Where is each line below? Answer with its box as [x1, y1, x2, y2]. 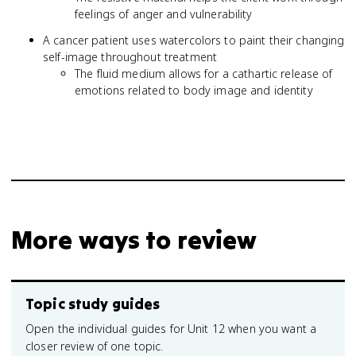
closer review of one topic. [25, 339, 164, 354]
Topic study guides [25, 295, 161, 313]
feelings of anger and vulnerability [75, 6, 253, 21]
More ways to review [11, 223, 257, 256]
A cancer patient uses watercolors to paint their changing [43, 33, 345, 48]
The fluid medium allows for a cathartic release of [75, 66, 333, 81]
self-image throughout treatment [43, 49, 218, 64]
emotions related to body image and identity [75, 83, 313, 98]
